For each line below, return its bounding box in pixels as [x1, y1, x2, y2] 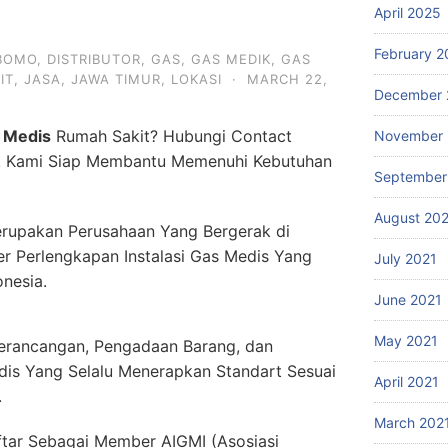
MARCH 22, [247, 71, 328, 87]
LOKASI [171, 71, 222, 87]
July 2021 [374, 250, 437, 267]
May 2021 [374, 332, 438, 349]
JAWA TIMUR [71, 71, 161, 87]
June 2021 [374, 291, 442, 308]
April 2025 [374, 4, 441, 21]
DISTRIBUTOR [47, 51, 141, 67]
